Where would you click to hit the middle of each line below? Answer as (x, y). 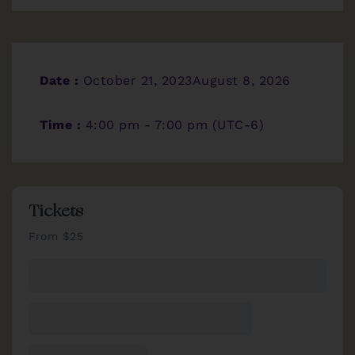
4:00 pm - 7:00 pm (149, 125)
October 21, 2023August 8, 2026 (185, 81)
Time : (63, 125)
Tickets (56, 213)
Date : (59, 81)
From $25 (56, 237)
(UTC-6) (238, 125)
